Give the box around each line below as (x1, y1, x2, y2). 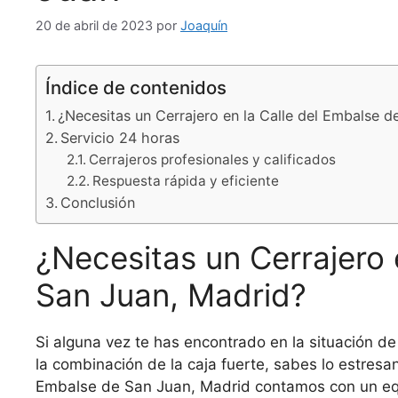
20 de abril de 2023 (36, 18, 153, 34)
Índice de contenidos (45, 76, 227, 99)
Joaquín (180, 18, 227, 34)
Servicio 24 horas (60, 129, 180, 147)
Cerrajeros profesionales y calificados (89, 151, 337, 169)
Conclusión (60, 194, 136, 212)
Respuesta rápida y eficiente (92, 172, 280, 190)
